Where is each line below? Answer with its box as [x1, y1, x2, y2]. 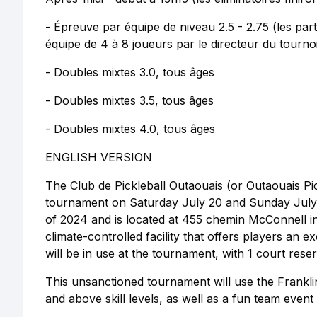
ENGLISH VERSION [45, 150, 152, 164]
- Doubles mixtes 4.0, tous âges [45, 122, 215, 136]
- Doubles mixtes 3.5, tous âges [45, 93, 214, 108]
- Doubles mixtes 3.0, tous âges [45, 65, 214, 79]
